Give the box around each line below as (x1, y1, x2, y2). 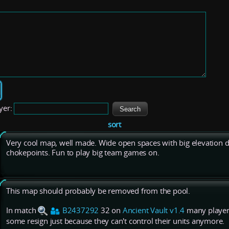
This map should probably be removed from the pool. (6, 186, 190, 196)
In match (6, 205, 38, 216)
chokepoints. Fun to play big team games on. (6, 148, 159, 158)
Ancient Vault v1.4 (122, 205, 185, 216)
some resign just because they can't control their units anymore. (6, 216, 225, 226)
